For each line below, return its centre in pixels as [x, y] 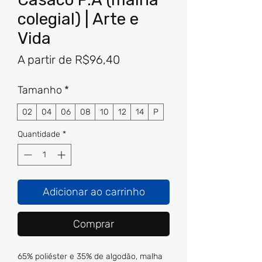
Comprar [94, 224]
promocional [152, 74]
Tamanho [40, 90]
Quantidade [39, 135]
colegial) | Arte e [78, 19]
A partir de [46, 60]
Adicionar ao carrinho [94, 192]
